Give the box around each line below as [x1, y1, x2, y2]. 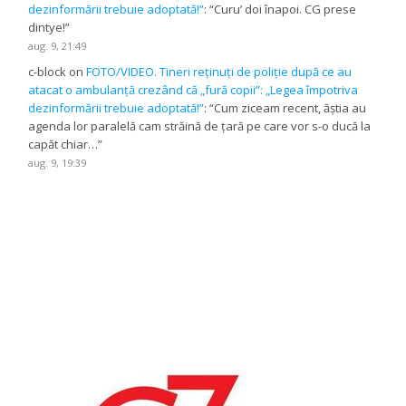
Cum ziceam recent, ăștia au [214, 100, 367, 117]
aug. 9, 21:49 [28, 39, 87, 53]
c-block [28, 63, 67, 81]
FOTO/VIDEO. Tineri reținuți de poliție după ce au [86, 63, 353, 81]
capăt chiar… [28, 136, 99, 153]
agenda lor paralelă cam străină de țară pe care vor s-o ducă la [28, 118, 372, 135]
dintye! [28, 19, 66, 36]
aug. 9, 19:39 [28, 156, 87, 170]
